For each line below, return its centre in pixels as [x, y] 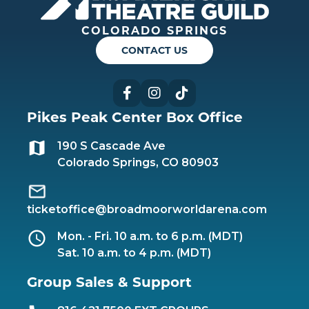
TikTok [217, 93]
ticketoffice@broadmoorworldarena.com [147, 209]
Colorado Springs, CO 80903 [138, 162]
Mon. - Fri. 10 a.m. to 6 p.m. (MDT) [150, 236]
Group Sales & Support [109, 282]
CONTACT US [154, 50]
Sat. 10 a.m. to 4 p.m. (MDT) [134, 253]
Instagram [205, 93]
